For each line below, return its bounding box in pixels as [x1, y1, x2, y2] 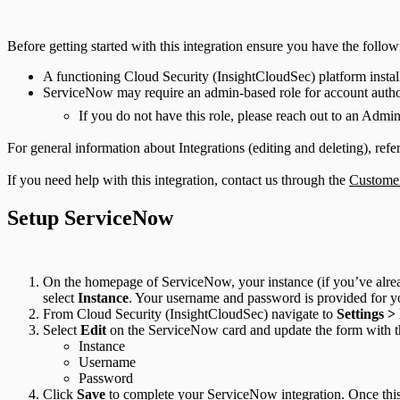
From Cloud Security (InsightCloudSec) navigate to [43, 306, 337, 322]
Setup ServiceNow [7, 205, 173, 229]
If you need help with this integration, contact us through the [7, 171, 349, 187]
